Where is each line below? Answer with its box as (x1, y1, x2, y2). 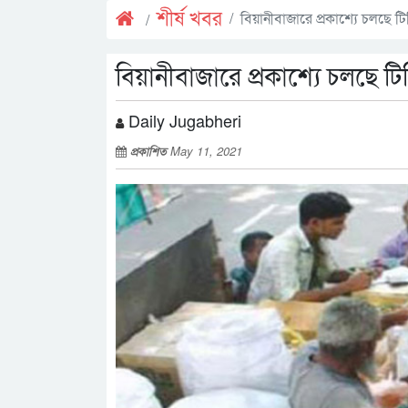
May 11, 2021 (170, 142, 242, 159)
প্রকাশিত (130, 142, 170, 159)
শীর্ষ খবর (157, 6, 222, 33)
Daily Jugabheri (124, 108, 241, 132)
